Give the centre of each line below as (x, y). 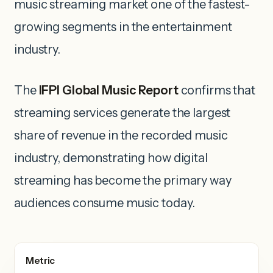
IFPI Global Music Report (108, 90)
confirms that (217, 90)
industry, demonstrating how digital (111, 158)
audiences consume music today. (105, 203)
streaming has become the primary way (123, 181)
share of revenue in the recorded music (121, 136)
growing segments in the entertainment (123, 27)
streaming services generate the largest (122, 113)
